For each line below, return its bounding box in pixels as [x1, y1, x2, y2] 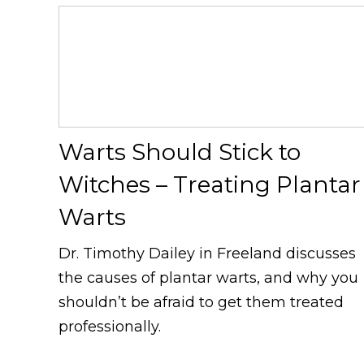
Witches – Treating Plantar [58, 170, 361, 198]
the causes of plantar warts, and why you [58, 268, 358, 287]
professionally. [58, 317, 161, 336]
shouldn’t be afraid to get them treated [58, 292, 344, 311]
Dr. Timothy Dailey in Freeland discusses [58, 244, 356, 262]
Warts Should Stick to [58, 137, 301, 166]
